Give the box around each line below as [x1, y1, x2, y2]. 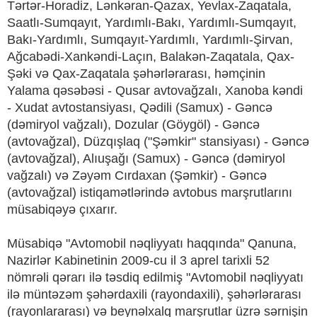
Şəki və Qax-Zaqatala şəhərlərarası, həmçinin [7, 67, 265, 81]
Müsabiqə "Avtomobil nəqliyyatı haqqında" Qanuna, [7, 236, 296, 251]
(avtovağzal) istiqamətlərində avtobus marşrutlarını [7, 185, 292, 200]
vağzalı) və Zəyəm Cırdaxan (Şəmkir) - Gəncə [7, 168, 267, 183]
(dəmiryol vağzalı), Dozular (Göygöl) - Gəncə [7, 117, 260, 132]
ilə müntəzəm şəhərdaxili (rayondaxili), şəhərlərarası [7, 287, 301, 302]
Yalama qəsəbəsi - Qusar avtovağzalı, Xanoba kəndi [7, 83, 303, 98]
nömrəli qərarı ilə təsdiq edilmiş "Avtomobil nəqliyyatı [7, 270, 304, 285]
